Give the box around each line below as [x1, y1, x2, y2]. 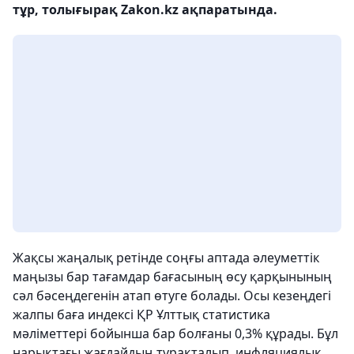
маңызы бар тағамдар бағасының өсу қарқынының [13, 268, 332, 285]
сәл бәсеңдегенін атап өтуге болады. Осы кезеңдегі [13, 287, 331, 304]
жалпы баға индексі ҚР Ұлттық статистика [13, 306, 270, 323]
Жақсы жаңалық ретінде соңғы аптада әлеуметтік [13, 249, 319, 266]
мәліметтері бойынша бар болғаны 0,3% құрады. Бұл [13, 325, 338, 342]
